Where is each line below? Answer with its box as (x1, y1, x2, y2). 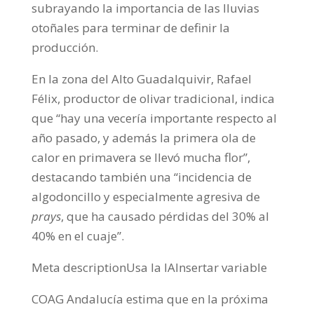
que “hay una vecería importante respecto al (31, 109, 277, 126)
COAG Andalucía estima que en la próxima (31, 290, 268, 307)
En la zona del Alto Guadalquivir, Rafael (31, 70, 252, 87)
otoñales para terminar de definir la (31, 19, 230, 36)
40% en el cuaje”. (31, 227, 124, 244)
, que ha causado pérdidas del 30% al (60, 207, 269, 224)
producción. (31, 39, 98, 55)
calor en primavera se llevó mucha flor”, (31, 149, 250, 165)
